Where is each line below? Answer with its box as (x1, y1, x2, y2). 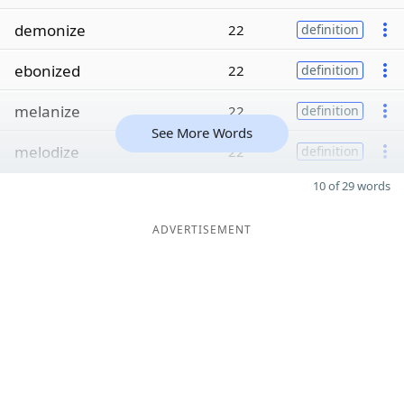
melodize (14, 141, 79, 162)
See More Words (151, 124, 252, 142)
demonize (14, 19, 86, 41)
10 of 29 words (313, 178, 390, 194)
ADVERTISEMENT (152, 222, 252, 237)
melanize (14, 100, 80, 122)
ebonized (14, 60, 80, 81)
